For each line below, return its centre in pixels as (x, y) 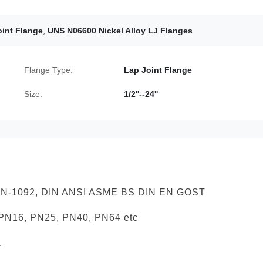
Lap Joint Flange (158, 70)
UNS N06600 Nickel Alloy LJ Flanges (120, 30)
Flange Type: (48, 70)
